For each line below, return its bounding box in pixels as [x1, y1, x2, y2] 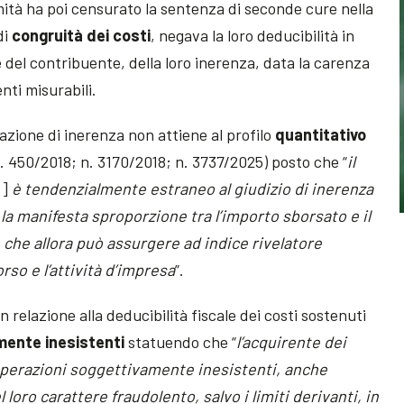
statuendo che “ [124, 331, 237, 352]
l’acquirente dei [236, 331, 347, 352]
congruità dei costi [12, 24, 151, 45]
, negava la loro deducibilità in [151, 24, 355, 45]
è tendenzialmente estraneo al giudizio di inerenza [8, 178, 374, 198]
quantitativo [275, 124, 367, 144]
